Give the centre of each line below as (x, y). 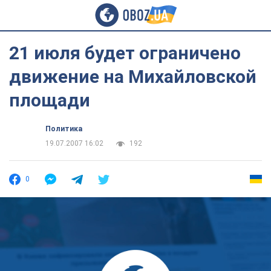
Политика (64, 129)
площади (50, 100)
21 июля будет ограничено (125, 53)
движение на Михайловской (133, 77)
